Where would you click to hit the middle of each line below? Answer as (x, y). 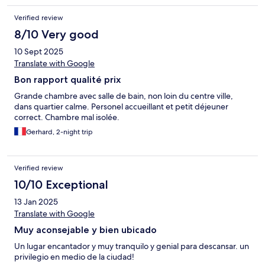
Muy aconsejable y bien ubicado (85, 230)
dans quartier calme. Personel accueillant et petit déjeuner (121, 107)
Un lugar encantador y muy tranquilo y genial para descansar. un (132, 246)
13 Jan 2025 (36, 202)
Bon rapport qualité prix (67, 80)
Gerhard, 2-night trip (59, 132)
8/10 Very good (56, 35)
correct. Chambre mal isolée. (67, 117)
